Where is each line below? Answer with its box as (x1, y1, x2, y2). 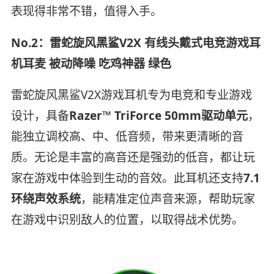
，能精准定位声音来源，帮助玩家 (80, 191, 255, 207)
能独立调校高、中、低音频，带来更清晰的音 (10, 128, 243, 145)
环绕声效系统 (10, 191, 81, 207)
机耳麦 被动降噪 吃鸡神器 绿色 (10, 55, 171, 72)
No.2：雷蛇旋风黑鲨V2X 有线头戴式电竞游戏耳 (10, 34, 261, 51)
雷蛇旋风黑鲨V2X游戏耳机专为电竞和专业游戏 (10, 87, 252, 103)
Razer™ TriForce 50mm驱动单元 (68, 108, 248, 124)
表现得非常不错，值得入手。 (10, 2, 162, 19)
